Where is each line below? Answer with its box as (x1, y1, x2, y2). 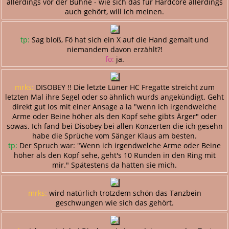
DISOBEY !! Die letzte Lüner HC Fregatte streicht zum (33, 82, 215, 92)
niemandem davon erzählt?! (66, 44, 163, 54)
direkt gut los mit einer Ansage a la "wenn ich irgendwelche (12, 101, 217, 111)
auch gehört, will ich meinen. (65, 6, 164, 16)
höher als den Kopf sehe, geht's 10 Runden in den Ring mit (13, 150, 216, 160)
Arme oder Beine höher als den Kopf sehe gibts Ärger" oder (12, 111, 217, 121)
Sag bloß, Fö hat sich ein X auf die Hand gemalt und (30, 34, 209, 44)
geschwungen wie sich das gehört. (55, 197, 174, 208)
